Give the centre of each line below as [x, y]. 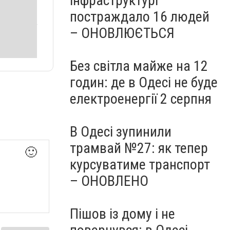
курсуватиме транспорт [140, 165]
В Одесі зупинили [121, 132]
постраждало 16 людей [140, 17]
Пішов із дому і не [122, 214]
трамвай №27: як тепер [139, 148]
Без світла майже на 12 [139, 66]
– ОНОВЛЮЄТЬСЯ [122, 33]
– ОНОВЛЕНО [109, 181]
